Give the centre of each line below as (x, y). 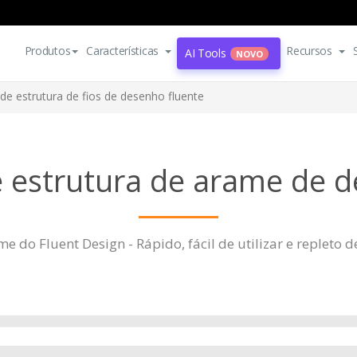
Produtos (47, 51)
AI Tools (205, 53)
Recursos (309, 51)
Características (123, 51)
